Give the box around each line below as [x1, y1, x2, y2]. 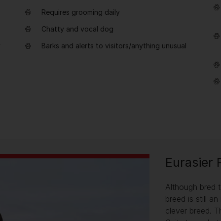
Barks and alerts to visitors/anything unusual [41, 41, 186, 50]
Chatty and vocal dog [41, 25, 113, 33]
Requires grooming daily [41, 8, 120, 16]
